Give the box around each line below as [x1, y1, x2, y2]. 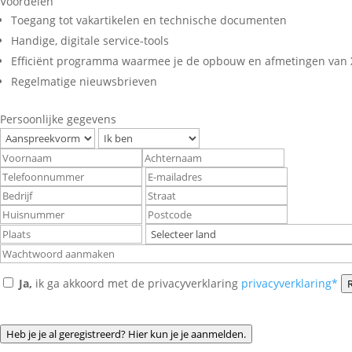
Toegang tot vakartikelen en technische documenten [11, 13, 287, 27]
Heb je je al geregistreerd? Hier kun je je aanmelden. [6, 327, 246, 342]
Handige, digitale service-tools [11, 33, 169, 48]
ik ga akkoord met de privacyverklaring [32, 276, 241, 291]
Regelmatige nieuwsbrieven [11, 74, 157, 89]
